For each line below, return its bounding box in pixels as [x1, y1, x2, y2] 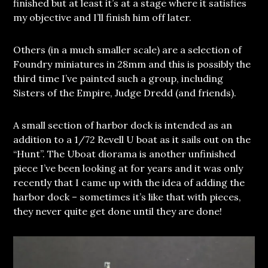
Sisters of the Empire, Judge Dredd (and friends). [13, 87, 237, 99]
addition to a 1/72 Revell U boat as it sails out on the [13, 133, 251, 146]
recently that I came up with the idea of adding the [13, 176, 245, 189]
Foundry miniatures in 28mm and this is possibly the [13, 58, 251, 71]
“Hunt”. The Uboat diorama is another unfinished [13, 148, 236, 160]
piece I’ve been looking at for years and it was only [13, 162, 243, 175]
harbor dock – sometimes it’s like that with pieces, [13, 191, 242, 203]
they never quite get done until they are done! [13, 205, 223, 218]
